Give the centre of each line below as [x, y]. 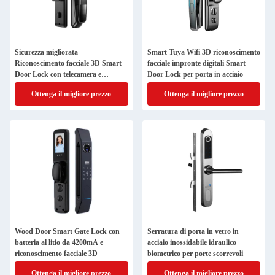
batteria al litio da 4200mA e [59, 242]
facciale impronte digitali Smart [196, 63]
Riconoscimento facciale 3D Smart [68, 63]
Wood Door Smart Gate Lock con [67, 231]
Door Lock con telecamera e [58, 74]
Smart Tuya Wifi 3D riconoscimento [203, 52]
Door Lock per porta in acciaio [195, 74]
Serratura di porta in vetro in [193, 231]
